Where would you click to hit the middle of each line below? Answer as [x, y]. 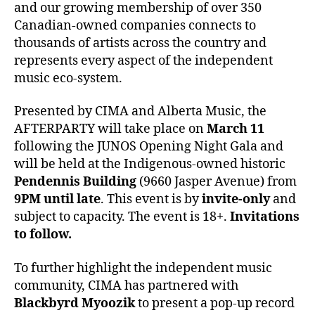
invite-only [236, 199]
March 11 [236, 129]
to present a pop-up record [215, 303]
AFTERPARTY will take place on [110, 129]
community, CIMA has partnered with [126, 285]
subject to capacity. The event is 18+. [122, 217]
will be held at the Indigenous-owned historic [150, 164]
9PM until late [57, 199]
